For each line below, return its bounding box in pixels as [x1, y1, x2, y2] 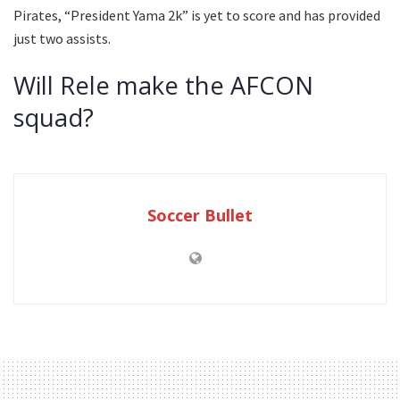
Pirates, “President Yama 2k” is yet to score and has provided [13, 5, 380, 24]
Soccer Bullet [147, 204, 253, 226]
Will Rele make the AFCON [13, 69, 313, 103]
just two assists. [13, 29, 111, 47]
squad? [13, 101, 94, 135]
